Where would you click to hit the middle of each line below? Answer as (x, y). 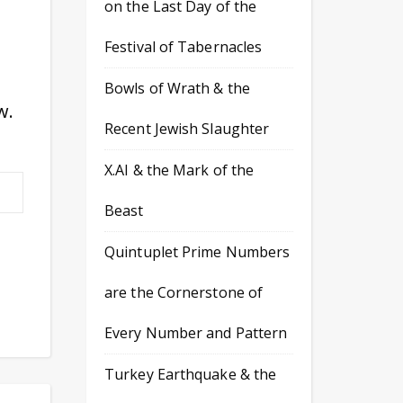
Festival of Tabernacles (184, 47)
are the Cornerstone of (184, 292)
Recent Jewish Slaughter (187, 129)
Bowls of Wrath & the (178, 88)
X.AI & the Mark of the (179, 170)
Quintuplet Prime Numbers (197, 252)
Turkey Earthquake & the (191, 374)
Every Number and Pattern (196, 333)
